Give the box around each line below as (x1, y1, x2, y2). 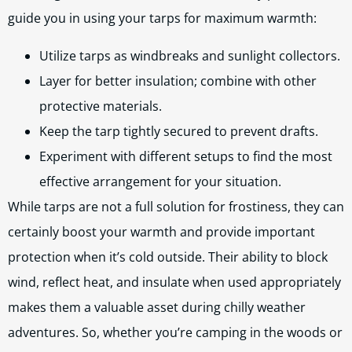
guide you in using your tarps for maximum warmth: (8, 9, 317, 27)
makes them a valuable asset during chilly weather (8, 299, 306, 316)
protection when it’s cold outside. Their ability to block (8, 248, 328, 266)
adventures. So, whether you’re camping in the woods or (8, 324, 343, 341)
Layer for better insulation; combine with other (39, 72, 317, 90)
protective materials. (39, 97, 162, 115)
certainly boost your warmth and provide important (8, 223, 315, 240)
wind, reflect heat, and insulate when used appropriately (8, 273, 341, 291)
